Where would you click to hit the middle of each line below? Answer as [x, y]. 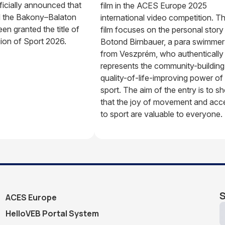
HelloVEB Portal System [52, 213]
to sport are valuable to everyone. [161, 114]
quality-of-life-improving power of [162, 78]
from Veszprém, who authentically [162, 53]
